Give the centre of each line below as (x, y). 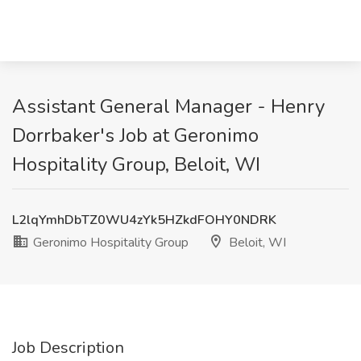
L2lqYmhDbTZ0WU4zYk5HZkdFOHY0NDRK (144, 220)
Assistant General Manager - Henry (168, 106)
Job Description (68, 348)
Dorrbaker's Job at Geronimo (135, 135)
